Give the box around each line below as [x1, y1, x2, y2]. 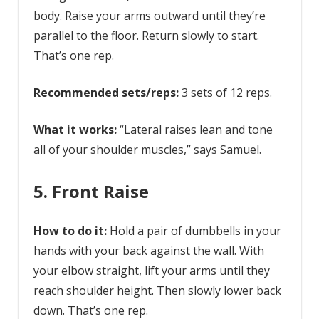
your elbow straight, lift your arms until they [33, 263, 270, 279]
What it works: [33, 122, 120, 138]
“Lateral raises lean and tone [119, 122, 273, 138]
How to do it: [33, 223, 110, 239]
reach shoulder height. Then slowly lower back [33, 283, 281, 299]
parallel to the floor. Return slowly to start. [33, 28, 259, 44]
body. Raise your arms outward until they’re [33, 8, 266, 24]
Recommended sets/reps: [33, 85, 179, 101]
